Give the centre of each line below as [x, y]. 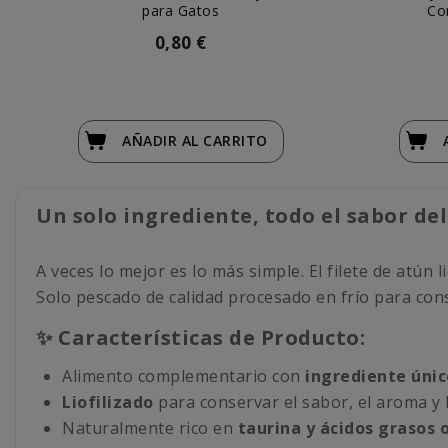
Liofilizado [108, 402]
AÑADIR [152, 141]
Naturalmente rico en [150, 428]
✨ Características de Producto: [200, 338]
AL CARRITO [224, 141]
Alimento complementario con [183, 376]
